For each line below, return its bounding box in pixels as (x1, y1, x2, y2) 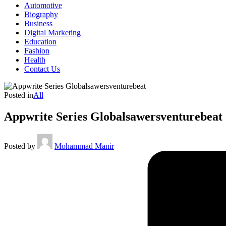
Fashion (24, 46, 49, 55)
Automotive (24, 1, 62, 10)
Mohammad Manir (54, 141, 114, 150)
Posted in (4, 91, 33, 99)
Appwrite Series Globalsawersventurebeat (4, 109, 222, 123)
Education (24, 37, 56, 46)
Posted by (4, 141, 35, 150)
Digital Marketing (24, 28, 81, 37)
